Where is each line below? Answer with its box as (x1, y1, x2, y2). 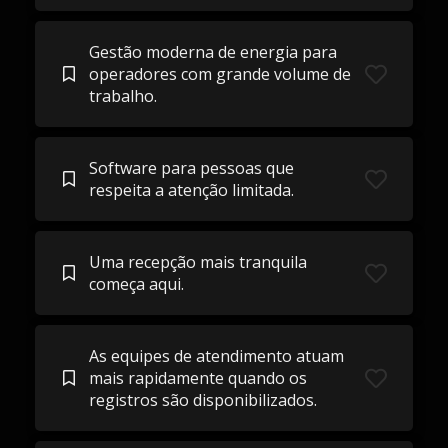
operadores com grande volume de (88, 63, 351, 85)
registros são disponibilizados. (88, 389, 317, 411)
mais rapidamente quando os (88, 367, 307, 389)
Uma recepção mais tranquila (88, 251, 307, 273)
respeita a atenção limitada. (88, 179, 294, 201)
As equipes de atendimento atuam (88, 345, 344, 367)
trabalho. (88, 85, 157, 107)
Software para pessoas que (88, 157, 294, 179)
